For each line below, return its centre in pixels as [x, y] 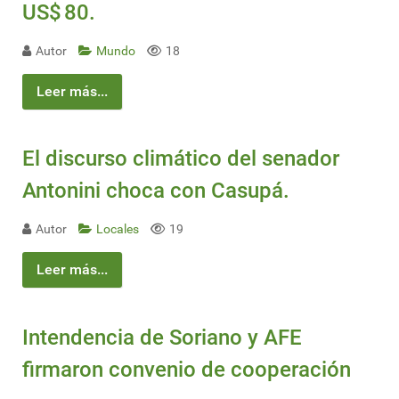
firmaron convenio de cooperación [187, 369]
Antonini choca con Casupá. [156, 191]
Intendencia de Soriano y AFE [162, 337]
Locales [119, 230]
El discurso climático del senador [181, 159]
